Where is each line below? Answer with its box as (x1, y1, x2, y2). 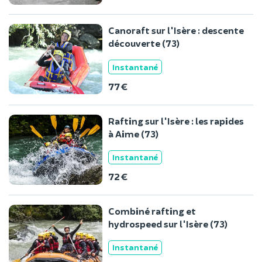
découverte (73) (108, 37, 180, 49)
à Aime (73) (108, 127, 158, 139)
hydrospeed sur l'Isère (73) (108, 218, 227, 230)
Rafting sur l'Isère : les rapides (108, 115, 244, 126)
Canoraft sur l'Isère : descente (108, 25, 244, 36)
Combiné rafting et (108, 205, 196, 217)
